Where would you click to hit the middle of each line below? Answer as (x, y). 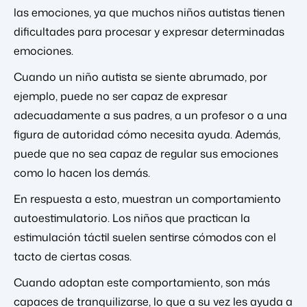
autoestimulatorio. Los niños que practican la (132, 218)
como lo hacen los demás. (82, 172)
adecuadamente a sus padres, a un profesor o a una (150, 115)
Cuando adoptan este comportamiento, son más (142, 282)
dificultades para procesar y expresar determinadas (149, 31)
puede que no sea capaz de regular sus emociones (146, 153)
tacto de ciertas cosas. (73, 256)
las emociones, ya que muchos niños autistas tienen (149, 12)
